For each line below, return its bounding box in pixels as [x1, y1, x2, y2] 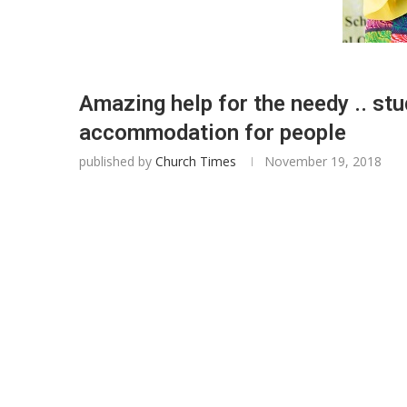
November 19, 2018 [264, 153, 382, 170]
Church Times [155, 153, 236, 170]
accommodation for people [79, 120, 346, 145]
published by [79, 153, 155, 170]
